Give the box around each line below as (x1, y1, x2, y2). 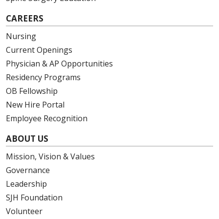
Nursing (6, 30, 36, 42)
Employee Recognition (6, 112, 88, 124)
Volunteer (6, 205, 43, 217)
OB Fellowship (6, 85, 58, 96)
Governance (6, 164, 50, 175)
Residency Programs (6, 71, 81, 83)
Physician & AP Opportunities (6, 58, 113, 69)
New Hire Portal (6, 99, 65, 110)
